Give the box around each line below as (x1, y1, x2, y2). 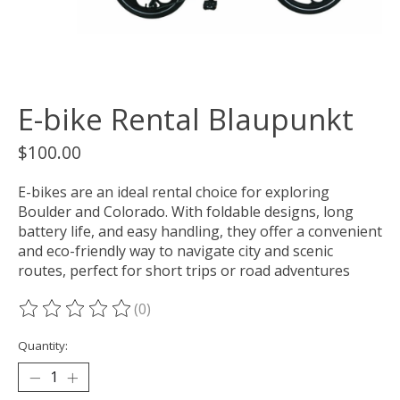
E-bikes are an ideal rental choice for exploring (18, 182, 329, 203)
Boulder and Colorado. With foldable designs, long (18, 202, 354, 222)
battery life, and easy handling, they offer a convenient (18, 221, 382, 242)
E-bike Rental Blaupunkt (18, 99, 354, 140)
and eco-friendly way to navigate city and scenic (18, 241, 333, 262)
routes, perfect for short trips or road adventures (18, 261, 350, 281)
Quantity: (18, 337, 68, 354)
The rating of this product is (18, 308, 210, 329)
